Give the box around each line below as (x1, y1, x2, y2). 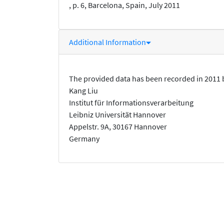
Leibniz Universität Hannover (69, 109, 166, 120)
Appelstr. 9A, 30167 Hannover (69, 121, 167, 132)
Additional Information (69, 37, 146, 47)
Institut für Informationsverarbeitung (69, 97, 193, 108)
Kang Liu (69, 85, 98, 96)
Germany (69, 133, 99, 144)
